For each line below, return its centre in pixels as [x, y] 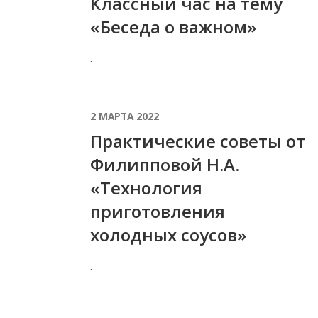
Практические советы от [198, 141]
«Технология [146, 187]
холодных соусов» [168, 234]
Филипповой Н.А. [165, 164]
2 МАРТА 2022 [125, 116]
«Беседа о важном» [173, 26]
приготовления [158, 211]
